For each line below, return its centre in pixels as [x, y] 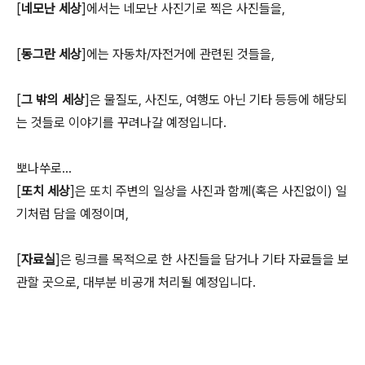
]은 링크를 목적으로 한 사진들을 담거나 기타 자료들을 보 [202, 259]
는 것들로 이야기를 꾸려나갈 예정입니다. [121, 123]
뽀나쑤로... [44, 168]
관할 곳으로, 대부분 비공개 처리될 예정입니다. [136, 282]
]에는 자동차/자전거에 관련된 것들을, [178, 54]
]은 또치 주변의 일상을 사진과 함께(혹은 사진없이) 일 [209, 191]
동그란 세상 [51, 54]
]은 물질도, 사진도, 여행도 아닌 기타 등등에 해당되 [216, 100]
